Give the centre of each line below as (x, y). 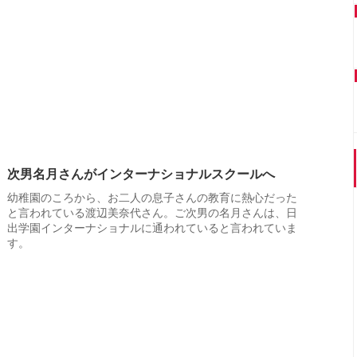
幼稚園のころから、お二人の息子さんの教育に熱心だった (152, 198)
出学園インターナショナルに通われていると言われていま (152, 228)
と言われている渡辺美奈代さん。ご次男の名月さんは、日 (152, 213)
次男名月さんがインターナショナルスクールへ (141, 175)
